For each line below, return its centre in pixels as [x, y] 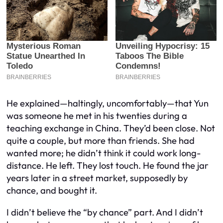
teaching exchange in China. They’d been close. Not [111, 128]
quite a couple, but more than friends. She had [101, 141]
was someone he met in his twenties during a [97, 116]
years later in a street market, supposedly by [97, 178]
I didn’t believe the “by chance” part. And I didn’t [105, 212]
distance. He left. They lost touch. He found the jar [108, 166]
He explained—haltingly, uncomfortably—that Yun [108, 104]
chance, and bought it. [52, 191]
